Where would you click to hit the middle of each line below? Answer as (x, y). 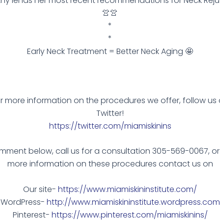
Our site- (41, 189)
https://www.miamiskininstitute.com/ (127, 189)
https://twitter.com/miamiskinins (110, 126)
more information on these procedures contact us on (110, 164)
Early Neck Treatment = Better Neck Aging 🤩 (110, 52)
